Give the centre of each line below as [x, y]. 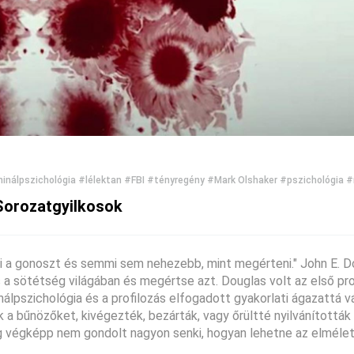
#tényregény [176, 181]
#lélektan [100, 181]
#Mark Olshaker [242, 181]
